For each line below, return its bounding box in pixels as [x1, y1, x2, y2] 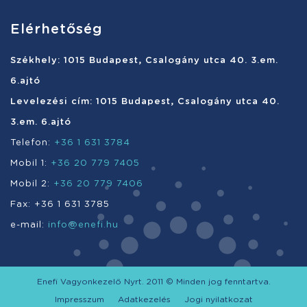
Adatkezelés [117, 295, 171, 304]
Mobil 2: [10, 179, 53, 188]
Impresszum [54, 295, 104, 304]
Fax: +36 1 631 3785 [10, 199, 110, 209]
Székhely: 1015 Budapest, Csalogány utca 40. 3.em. [10, 56, 278, 65]
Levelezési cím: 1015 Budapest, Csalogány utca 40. [10, 97, 280, 106]
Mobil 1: [10, 158, 51, 168]
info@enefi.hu [48, 220, 119, 230]
